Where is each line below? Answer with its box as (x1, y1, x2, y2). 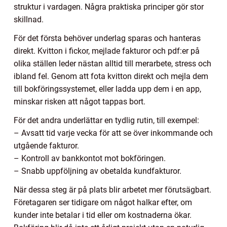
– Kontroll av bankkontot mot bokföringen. (14, 154, 166, 164)
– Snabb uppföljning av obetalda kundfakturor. (14, 166, 181, 176)
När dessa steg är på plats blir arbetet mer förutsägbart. (14, 185, 211, 195)
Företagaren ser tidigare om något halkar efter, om (14, 198, 192, 208)
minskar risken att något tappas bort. (14, 97, 145, 107)
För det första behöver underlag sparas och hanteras (14, 33, 201, 44)
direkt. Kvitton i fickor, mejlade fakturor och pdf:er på (14, 46, 200, 56)
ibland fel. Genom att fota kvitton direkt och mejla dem (14, 71, 208, 82)
